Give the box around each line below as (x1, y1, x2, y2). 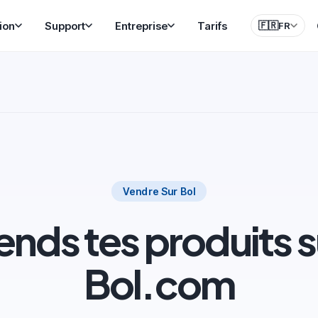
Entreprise (114, 18, 168, 33)
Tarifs (197, 18, 227, 33)
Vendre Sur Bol (123, 185, 195, 197)
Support (44, 18, 85, 33)
